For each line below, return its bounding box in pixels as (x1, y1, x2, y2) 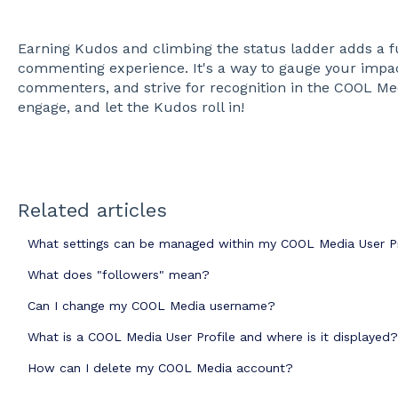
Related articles (17, 199, 167, 222)
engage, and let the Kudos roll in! (17, 99, 244, 115)
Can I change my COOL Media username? (27, 298, 275, 314)
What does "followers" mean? (27, 267, 210, 283)
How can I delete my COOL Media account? (27, 361, 293, 376)
